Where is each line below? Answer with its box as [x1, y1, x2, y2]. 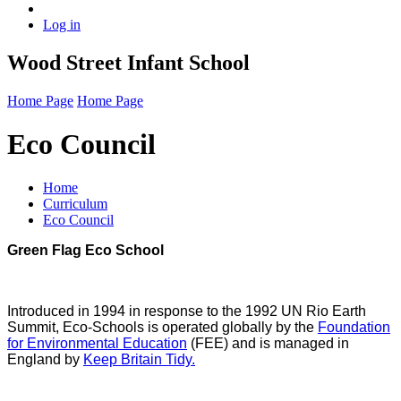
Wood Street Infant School [7, 50, 250, 74]
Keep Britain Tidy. [83, 352, 195, 368]
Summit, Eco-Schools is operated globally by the [7, 320, 318, 336]
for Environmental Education [7, 336, 187, 352]
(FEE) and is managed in [187, 336, 349, 352]
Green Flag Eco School [7, 243, 164, 259]
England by [7, 352, 83, 368]
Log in [43, 16, 81, 32]
